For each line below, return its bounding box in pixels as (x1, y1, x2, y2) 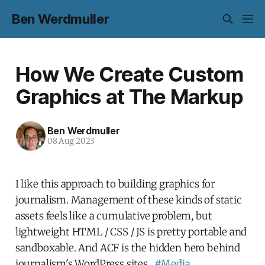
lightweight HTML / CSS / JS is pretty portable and (15, 225, 247, 238)
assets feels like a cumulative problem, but (15, 209, 212, 222)
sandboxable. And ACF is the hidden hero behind (15, 241, 240, 254)
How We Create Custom (15, 61, 244, 86)
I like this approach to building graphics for (15, 177, 215, 190)
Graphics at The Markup (15, 83, 243, 109)
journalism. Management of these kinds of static (15, 193, 242, 206)
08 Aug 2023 (47, 136, 95, 147)
